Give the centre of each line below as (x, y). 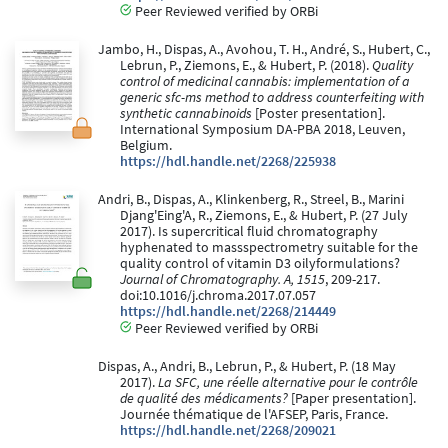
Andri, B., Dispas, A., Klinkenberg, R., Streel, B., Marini (250, 200)
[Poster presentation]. (318, 114)
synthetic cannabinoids (186, 114)
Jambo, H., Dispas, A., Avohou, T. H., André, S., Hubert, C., (263, 50)
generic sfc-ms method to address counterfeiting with (272, 98)
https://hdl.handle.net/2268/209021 (228, 431)
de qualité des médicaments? (204, 399)
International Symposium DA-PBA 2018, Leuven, (262, 130)
